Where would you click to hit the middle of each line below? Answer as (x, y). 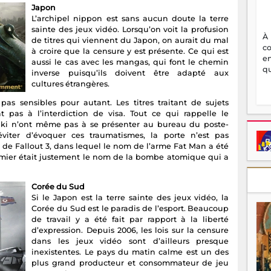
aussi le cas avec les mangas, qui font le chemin (130, 62)
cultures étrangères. (71, 83)
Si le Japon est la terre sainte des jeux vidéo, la (130, 197)
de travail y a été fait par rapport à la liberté (130, 219)
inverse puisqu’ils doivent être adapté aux (130, 73)
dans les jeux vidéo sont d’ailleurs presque (130, 241)
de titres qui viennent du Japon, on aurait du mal (130, 40)
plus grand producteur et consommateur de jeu (130, 263)
